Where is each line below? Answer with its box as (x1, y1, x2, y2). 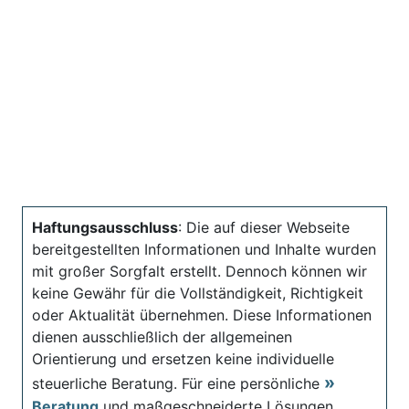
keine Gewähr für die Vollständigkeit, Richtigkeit (32, 283, 363, 302)
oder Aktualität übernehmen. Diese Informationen (32, 305, 372, 324)
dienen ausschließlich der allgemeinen (32, 327, 292, 346)
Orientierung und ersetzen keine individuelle (32, 349, 334, 368)
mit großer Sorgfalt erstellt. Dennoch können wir (32, 261, 367, 280)
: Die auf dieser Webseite (178, 217, 350, 236)
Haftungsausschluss (32, 217, 178, 236)
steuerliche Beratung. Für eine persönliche (32, 373, 324, 393)
